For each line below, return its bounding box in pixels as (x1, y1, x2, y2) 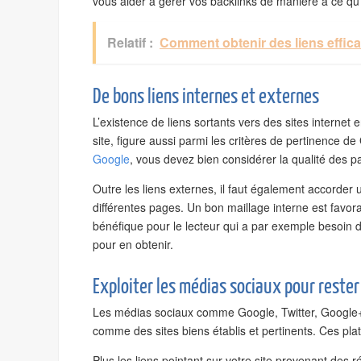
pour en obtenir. (93, 236, 173, 252)
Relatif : (107, 33, 153, 52)
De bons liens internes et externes (93, 85, 319, 108)
